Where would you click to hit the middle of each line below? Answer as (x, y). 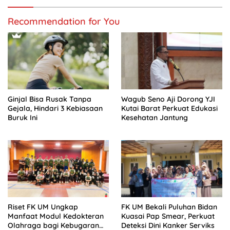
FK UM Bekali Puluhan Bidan (169, 207)
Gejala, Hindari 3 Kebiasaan (55, 108)
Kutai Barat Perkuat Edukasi (169, 108)
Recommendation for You (64, 21)
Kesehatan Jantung (155, 117)
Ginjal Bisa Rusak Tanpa (50, 99)
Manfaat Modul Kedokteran (56, 216)
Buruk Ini (23, 117)
